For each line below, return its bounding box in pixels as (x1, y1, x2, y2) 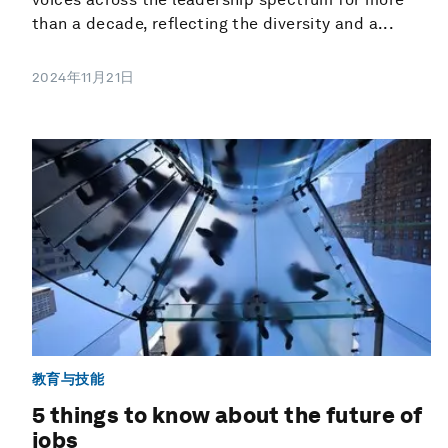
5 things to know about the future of (32, 402, 423, 429)
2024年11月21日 (32, 69, 135, 86)
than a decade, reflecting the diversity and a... (32, 14, 395, 34)
